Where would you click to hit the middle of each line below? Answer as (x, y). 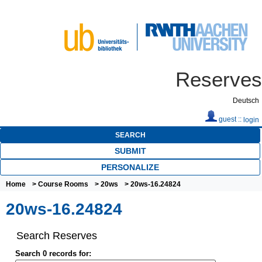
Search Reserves (56, 236)
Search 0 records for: (53, 253)
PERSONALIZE (130, 167)
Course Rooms (63, 184)
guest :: (230, 119)
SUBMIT (130, 151)
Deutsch (246, 101)
